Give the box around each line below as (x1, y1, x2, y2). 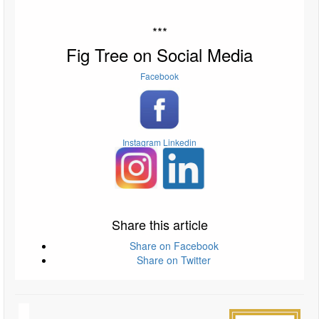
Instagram (122, 136, 161, 149)
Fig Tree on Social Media (66, 42, 253, 68)
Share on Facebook (129, 239, 219, 253)
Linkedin (163, 136, 197, 149)
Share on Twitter (137, 253, 211, 268)
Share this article (111, 215, 208, 234)
